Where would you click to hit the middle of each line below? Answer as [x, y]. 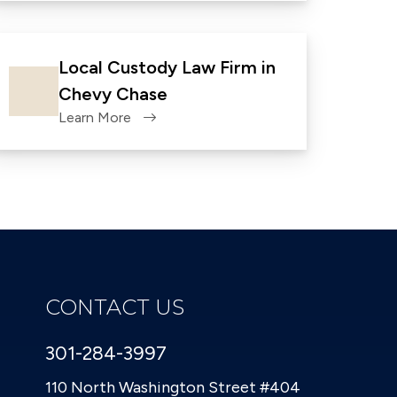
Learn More [95, 117]
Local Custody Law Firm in [167, 67]
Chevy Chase [113, 94]
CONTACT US [115, 307]
